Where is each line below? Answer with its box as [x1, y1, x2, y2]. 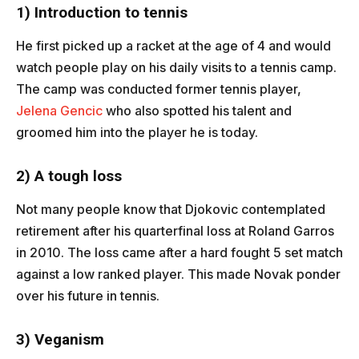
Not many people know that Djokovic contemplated [16, 200, 325, 217]
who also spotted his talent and [103, 102, 292, 119]
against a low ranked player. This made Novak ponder [16, 265, 341, 282]
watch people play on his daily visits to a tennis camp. [16, 58, 337, 75]
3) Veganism [16, 329, 104, 349]
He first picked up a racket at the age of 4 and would [16, 37, 331, 54]
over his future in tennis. [16, 287, 159, 304]
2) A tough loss [16, 166, 122, 185]
